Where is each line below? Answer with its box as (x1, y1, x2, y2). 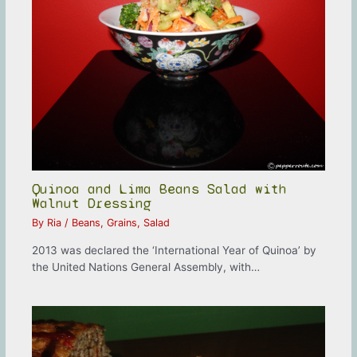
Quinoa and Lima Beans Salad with (32, 179, 288, 198)
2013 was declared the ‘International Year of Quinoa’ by (32, 243, 317, 257)
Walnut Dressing (32, 194, 152, 212)
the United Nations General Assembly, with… (32, 260, 261, 273)
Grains (107, 217, 138, 229)
